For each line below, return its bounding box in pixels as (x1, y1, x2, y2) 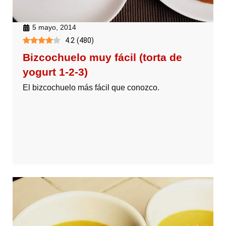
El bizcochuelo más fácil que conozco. (23, 83, 159, 92)
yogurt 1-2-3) (23, 66, 88, 78)
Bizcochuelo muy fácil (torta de (23, 51, 182, 64)
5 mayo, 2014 (32, 23, 76, 32)
